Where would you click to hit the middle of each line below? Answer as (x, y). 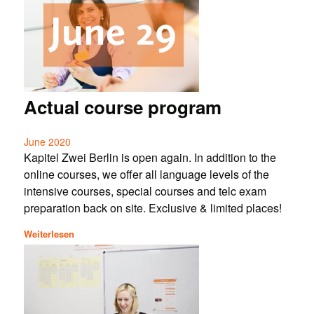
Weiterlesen (49, 234)
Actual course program (122, 107)
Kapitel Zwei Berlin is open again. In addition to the (150, 158)
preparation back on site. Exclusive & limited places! (152, 208)
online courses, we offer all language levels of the (146, 175)
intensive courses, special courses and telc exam (145, 191)
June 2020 (47, 142)
